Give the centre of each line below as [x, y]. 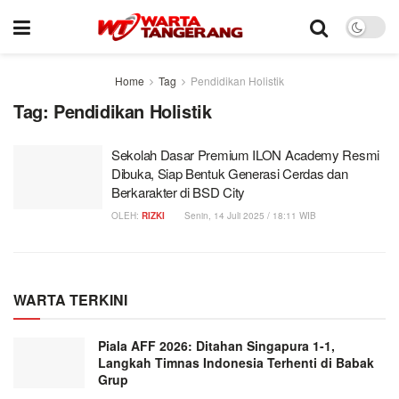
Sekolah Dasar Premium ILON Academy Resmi [245, 155]
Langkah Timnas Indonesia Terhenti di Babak [236, 362]
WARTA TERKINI [70, 300]
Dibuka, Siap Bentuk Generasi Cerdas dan [230, 173]
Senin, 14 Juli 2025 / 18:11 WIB [249, 216]
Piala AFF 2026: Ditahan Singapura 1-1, [216, 346]
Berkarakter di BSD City [179, 192]
